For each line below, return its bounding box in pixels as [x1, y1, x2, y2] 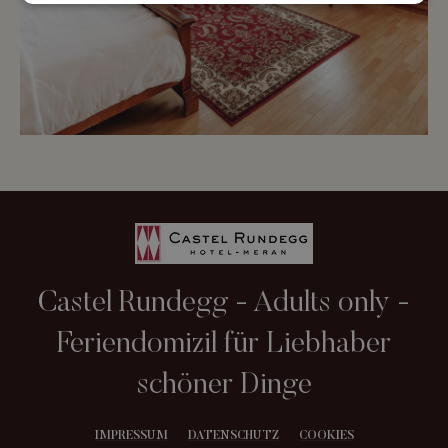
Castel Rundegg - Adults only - [38, 288, 410, 319]
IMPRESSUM [94, 429, 168, 442]
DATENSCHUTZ [187, 429, 279, 442]
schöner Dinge [136, 370, 312, 401]
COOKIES [298, 429, 354, 442]
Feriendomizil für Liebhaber [57, 329, 391, 360]
